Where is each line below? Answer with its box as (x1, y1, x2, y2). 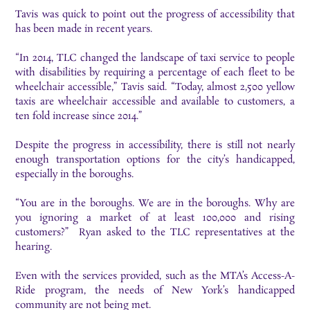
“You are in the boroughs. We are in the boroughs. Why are (15, 196, 295, 210)
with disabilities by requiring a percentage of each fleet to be (15, 65, 295, 80)
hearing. (15, 239, 53, 254)
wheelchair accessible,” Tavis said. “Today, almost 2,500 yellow (15, 80, 295, 94)
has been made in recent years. (15, 21, 153, 36)
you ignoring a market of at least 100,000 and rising (15, 210, 295, 225)
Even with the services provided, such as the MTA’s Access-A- (15, 268, 295, 283)
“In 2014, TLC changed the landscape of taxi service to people (15, 51, 295, 65)
